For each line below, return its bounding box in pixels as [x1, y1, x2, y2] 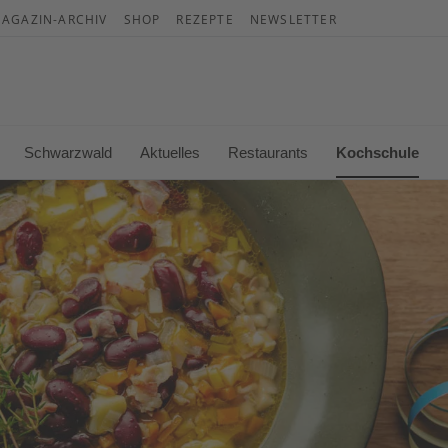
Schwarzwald [24, 143, 112, 161]
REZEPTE [176, 11, 234, 28]
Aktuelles [140, 143, 200, 161]
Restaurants [228, 143, 308, 161]
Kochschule [336, 143, 419, 161]
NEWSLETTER [249, 11, 337, 28]
